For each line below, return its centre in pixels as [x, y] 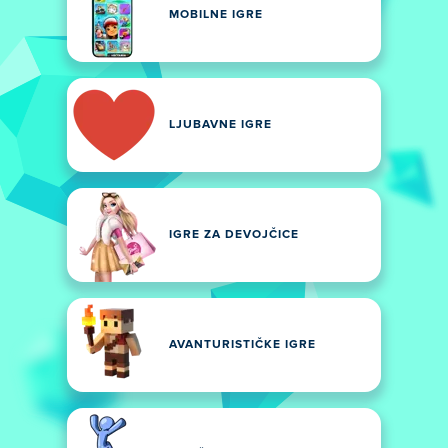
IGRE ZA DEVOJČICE [234, 235]
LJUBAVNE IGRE [220, 125]
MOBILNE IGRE [216, 15]
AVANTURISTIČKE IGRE [242, 345]
